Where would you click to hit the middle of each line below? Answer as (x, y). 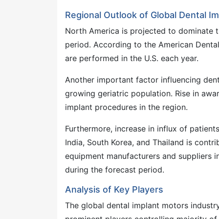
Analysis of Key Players (114, 190)
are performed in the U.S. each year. (132, 58)
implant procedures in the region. (126, 107)
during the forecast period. (115, 170)
